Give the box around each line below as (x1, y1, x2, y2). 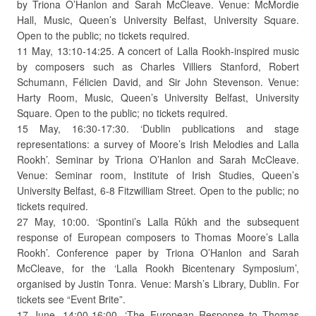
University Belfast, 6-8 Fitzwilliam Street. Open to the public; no (17, 183, 299, 197)
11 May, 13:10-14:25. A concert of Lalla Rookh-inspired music (17, 44, 299, 58)
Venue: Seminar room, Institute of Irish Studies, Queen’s (17, 168, 299, 182)
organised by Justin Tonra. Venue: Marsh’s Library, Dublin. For (17, 276, 299, 291)
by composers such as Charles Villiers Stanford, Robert (17, 59, 299, 73)
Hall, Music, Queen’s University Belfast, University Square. (17, 13, 299, 27)
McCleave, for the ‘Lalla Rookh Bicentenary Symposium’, (17, 261, 299, 275)
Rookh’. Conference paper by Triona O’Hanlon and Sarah (17, 245, 299, 260)
